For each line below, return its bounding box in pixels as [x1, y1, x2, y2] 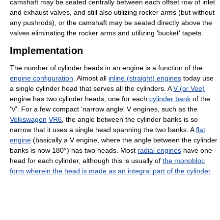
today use [181, 74, 214, 82]
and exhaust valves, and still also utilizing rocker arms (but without [10, 8, 215, 17]
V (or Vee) [173, 84, 205, 93]
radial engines [137, 146, 181, 155]
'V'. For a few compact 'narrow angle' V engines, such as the [10, 105, 197, 113]
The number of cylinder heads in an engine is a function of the [10, 64, 202, 72]
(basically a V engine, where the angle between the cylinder [31, 136, 218, 144]
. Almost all [73, 74, 109, 82]
